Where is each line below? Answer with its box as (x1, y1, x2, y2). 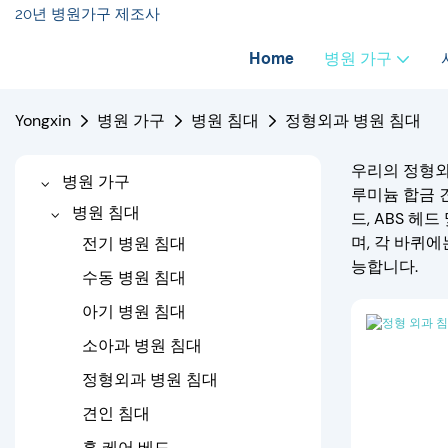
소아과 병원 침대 (82, 335, 202, 357)
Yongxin (15, 109, 71, 131)
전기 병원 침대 (82, 233, 186, 255)
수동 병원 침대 (82, 267, 186, 289)
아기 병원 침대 (82, 301, 186, 323)
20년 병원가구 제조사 (15, 5, 160, 23)
